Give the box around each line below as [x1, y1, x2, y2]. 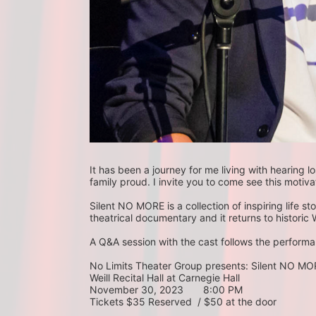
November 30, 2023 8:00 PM [90, 284, 243, 296]
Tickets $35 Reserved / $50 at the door [90, 296, 276, 308]
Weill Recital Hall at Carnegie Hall [90, 272, 240, 284]
